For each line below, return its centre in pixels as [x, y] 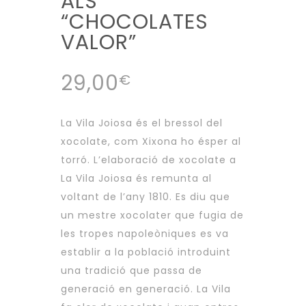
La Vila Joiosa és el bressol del [142, 123]
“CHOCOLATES [135, 22]
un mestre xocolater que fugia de [152, 215]
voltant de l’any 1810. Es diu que [145, 197]
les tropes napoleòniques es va [145, 234]
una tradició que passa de [131, 271]
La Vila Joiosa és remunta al [136, 179]
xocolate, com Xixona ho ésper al [151, 142]
